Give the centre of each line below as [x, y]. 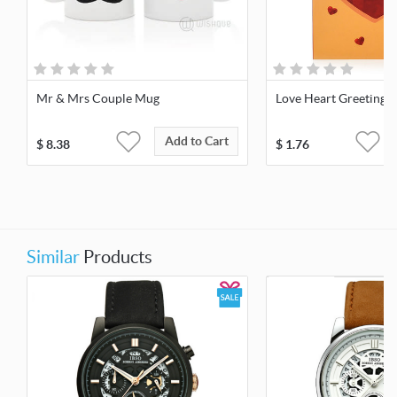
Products [116, 257]
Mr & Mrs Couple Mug [98, 99]
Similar [53, 257]
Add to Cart [196, 141]
